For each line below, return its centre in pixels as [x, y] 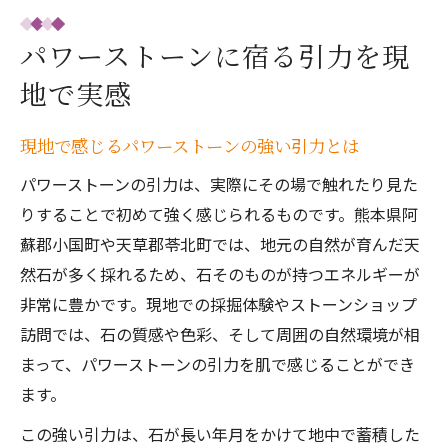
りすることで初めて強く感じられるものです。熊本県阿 [219, 214]
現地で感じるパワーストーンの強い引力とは [189, 145]
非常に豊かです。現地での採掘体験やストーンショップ [218, 304]
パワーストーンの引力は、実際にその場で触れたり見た [219, 184]
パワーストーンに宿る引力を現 [215, 55]
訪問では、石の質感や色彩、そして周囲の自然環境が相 [220, 334]
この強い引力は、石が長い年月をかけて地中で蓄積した [220, 434]
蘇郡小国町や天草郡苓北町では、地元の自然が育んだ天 [220, 244]
